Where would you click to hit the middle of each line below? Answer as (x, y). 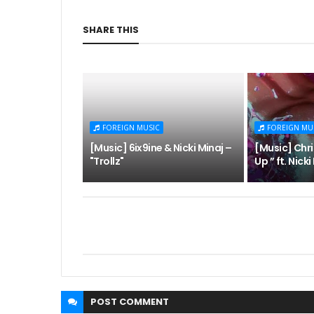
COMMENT (144, 302)
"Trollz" (107, 161)
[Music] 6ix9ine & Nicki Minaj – (161, 148)
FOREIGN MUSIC (131, 128)
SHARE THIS (111, 30)
